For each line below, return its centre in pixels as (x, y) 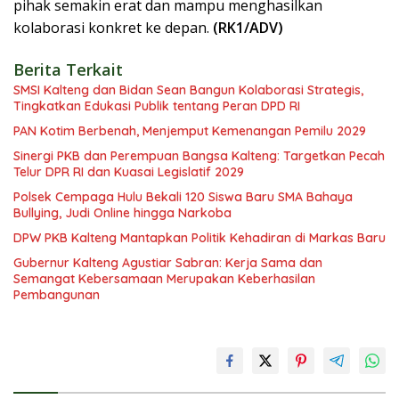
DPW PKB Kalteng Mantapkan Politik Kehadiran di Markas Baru (199, 237)
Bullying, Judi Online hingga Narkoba (122, 212)
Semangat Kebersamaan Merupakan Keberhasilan (164, 278)
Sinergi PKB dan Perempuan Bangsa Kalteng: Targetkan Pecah (199, 155)
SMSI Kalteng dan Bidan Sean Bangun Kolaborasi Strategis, (188, 90)
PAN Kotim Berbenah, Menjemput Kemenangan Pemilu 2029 (190, 130)
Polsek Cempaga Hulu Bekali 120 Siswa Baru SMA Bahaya (183, 196)
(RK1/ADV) (248, 27)
